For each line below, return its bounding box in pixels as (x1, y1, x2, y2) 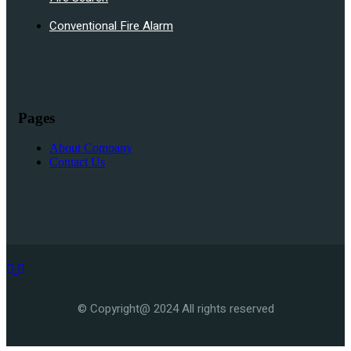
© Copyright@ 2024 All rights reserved (77, 300, 274, 318)
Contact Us (49, 155, 105, 169)
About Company (49, 141, 132, 155)
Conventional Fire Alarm (49, 16, 173, 34)
